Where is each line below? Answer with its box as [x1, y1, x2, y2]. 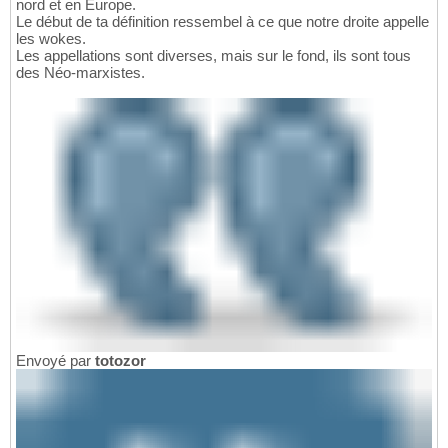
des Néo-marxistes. [16, 63, 145, 81]
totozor [95, 352, 146, 370]
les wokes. [16, 29, 86, 47]
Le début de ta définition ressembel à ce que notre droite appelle [16, 12, 429, 30]
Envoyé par [16, 352, 95, 370]
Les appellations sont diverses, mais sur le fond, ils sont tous [16, 46, 411, 64]
